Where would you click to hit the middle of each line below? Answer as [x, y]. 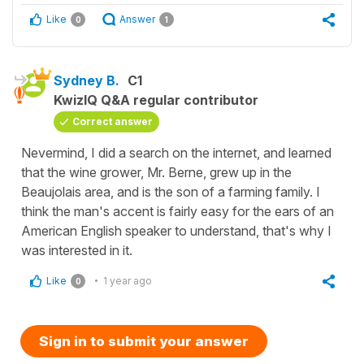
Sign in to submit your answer [144, 341]
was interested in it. [77, 250]
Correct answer [113, 121]
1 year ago [128, 280]
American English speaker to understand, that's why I [176, 230]
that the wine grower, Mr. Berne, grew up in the [156, 172]
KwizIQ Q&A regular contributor [156, 100]
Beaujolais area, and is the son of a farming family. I [171, 191]
